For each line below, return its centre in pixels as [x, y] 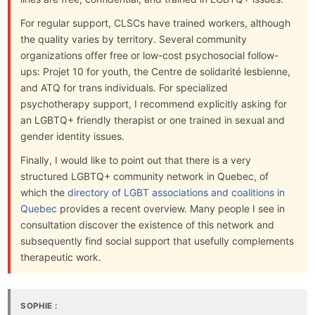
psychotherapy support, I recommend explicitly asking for [154, 104]
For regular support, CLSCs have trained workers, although [156, 23]
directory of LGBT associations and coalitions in [176, 193]
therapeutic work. [61, 257]
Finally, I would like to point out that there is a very [136, 160]
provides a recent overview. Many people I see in [171, 209]
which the [44, 193]
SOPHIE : [39, 306]
